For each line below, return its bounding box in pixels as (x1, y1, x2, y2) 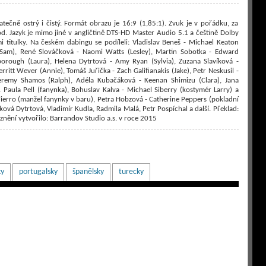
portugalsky (18, 167, 58, 176)
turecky (118, 167, 144, 176)
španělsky (72, 167, 104, 176)
